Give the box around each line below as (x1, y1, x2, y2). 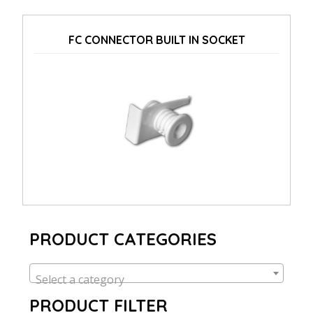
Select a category (36, 271, 124, 287)
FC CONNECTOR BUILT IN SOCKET (68, 32, 245, 47)
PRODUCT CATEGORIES (29, 228, 217, 249)
